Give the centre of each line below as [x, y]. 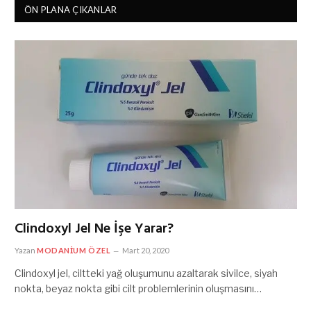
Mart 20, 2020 [146, 250]
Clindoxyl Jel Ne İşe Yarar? [94, 229]
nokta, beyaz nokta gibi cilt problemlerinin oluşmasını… [138, 288]
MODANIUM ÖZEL [74, 250]
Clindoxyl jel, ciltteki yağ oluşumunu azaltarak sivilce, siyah [146, 273]
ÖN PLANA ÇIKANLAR [71, 10]
